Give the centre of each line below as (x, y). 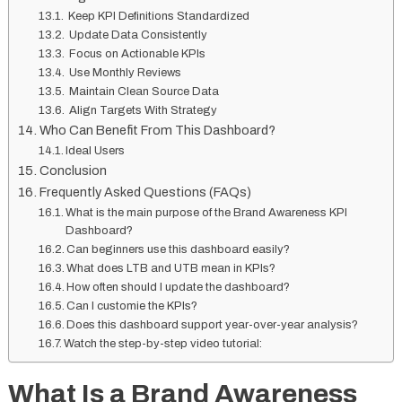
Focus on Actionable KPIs (136, 54)
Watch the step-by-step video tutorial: (163, 344)
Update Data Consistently (137, 35)
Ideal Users (96, 151)
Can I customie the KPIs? (132, 306)
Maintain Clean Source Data (143, 92)
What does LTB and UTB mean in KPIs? (171, 269)
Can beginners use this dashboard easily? (179, 250)
